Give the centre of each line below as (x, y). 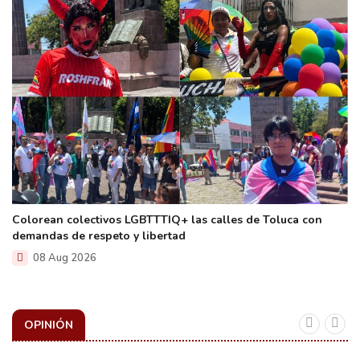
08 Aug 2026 (63, 258)
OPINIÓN (49, 325)
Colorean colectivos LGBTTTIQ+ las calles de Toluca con (167, 220)
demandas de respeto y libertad (99, 236)
